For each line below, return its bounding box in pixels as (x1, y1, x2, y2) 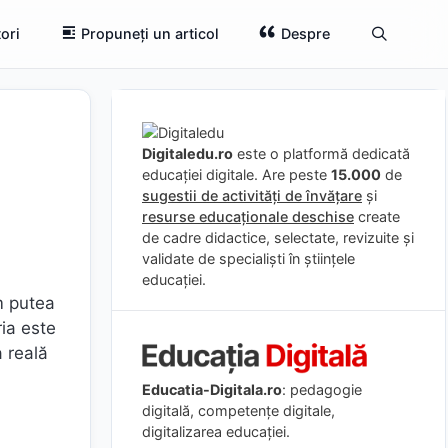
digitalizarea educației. (142, 422, 290, 440)
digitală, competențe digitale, (142, 401, 335, 419)
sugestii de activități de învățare (142, 187, 362, 204)
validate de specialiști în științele (142, 250, 355, 267)
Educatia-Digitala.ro (142, 380, 282, 398)
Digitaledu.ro (142, 145, 233, 162)
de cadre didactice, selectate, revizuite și (142, 229, 414, 246)
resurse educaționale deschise (142, 208, 354, 225)
